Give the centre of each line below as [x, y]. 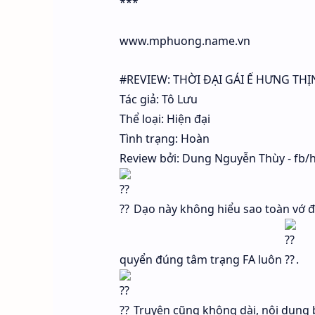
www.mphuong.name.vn [185, 41]
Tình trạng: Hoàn [164, 139]
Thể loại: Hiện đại [165, 119]
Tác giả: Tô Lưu [158, 99]
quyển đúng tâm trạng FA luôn [202, 260]
